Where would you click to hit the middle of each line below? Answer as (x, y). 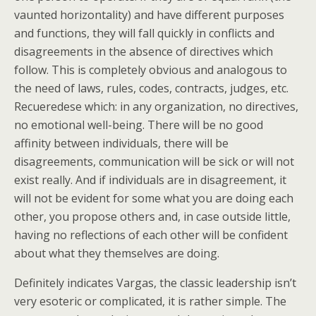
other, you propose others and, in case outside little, (152, 217)
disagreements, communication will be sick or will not (154, 162)
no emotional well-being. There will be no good (139, 125)
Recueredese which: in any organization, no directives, (156, 107)
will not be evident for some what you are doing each (154, 198)
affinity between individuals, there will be (121, 143)
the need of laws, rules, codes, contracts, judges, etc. (151, 88)
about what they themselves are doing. (117, 253)
